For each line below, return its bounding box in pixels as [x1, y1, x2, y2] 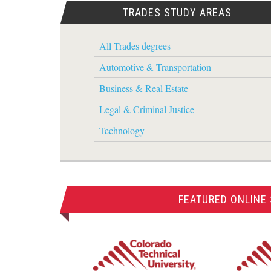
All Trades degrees [99, 39, 171, 52]
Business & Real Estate [99, 82, 188, 94]
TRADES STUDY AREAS [123, 6, 232, 19]
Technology [99, 124, 145, 137]
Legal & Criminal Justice [99, 103, 194, 116]
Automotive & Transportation [99, 60, 211, 73]
